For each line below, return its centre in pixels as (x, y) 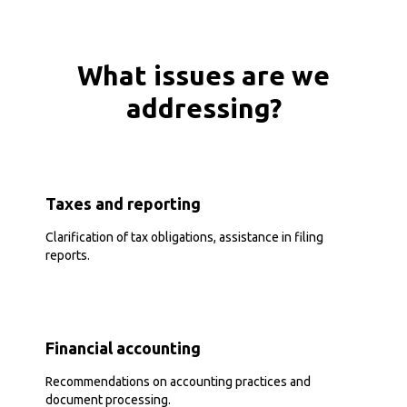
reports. (68, 256)
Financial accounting (123, 348)
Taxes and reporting (123, 204)
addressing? (203, 109)
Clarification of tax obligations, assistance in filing (184, 238)
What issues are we (203, 76)
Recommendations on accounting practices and (178, 382)
